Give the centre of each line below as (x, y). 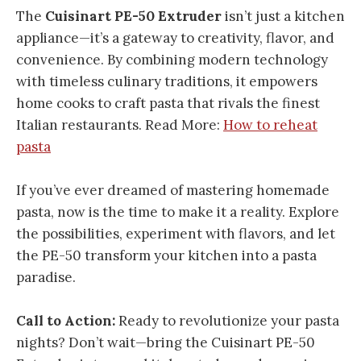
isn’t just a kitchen (283, 16)
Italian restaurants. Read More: (120, 124)
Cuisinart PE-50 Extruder (133, 16)
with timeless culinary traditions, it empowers (167, 81)
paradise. (46, 277)
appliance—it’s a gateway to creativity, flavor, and (175, 37)
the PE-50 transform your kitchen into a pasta (166, 255)
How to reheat (270, 124)
